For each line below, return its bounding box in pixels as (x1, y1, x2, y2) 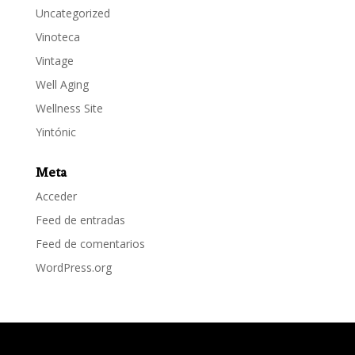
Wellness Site (35, 100, 103, 116)
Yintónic (35, 124, 76, 139)
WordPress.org (35, 259, 112, 275)
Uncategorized (35, 5, 110, 21)
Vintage (35, 52, 74, 68)
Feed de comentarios (35, 235, 145, 251)
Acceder (35, 188, 77, 204)
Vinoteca (35, 29, 80, 44)
